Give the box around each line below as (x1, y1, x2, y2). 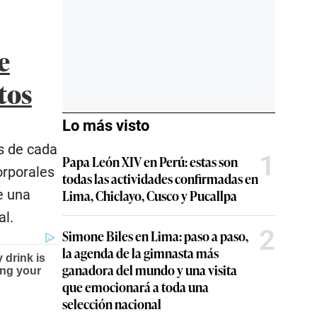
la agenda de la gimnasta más (62, 243, 219, 263)
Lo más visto (62, 117, 149, 135)
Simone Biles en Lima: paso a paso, (62, 226, 248, 246)
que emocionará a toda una (62, 277, 209, 296)
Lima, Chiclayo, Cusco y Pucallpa (62, 186, 237, 205)
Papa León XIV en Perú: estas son (62, 152, 238, 171)
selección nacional (62, 294, 161, 313)
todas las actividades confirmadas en (62, 169, 258, 188)
